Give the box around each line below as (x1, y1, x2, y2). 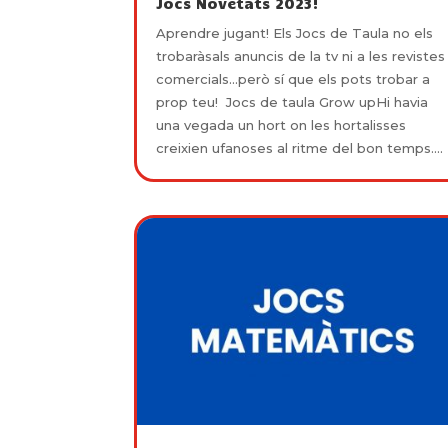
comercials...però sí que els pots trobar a (156, 71, 431, 88)
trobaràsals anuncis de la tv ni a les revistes (156, 48, 446, 65)
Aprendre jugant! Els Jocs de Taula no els (156, 25, 434, 42)
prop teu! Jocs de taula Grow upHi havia (156, 94, 429, 111)
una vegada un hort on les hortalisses (156, 117, 407, 134)
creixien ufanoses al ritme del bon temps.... (156, 140, 444, 157)
